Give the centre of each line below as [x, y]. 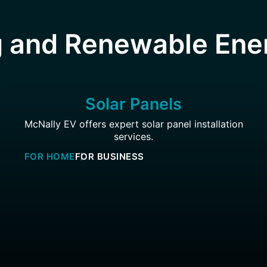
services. [133, 136]
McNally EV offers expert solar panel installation [133, 124]
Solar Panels [133, 104]
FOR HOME [49, 156]
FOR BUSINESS [109, 156]
